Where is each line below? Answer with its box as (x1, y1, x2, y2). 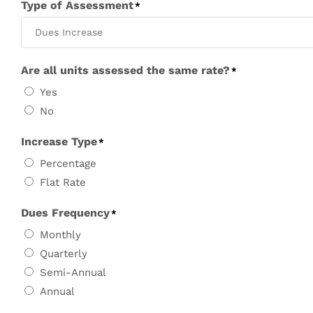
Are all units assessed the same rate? (21, 63, 230, 77)
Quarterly (40, 247, 87, 261)
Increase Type (21, 134, 97, 148)
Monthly (40, 228, 81, 242)
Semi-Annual (40, 266, 106, 279)
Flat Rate (40, 176, 86, 189)
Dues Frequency (21, 205, 110, 219)
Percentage (40, 157, 96, 170)
